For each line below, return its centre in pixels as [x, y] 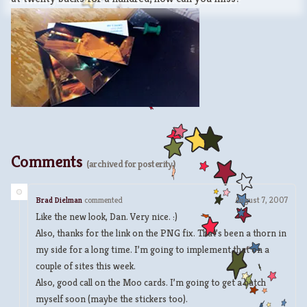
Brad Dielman [59, 199]
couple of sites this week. [86, 266]
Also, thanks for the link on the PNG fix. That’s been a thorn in [161, 233]
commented [103, 199]
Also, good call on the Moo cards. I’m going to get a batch [151, 282]
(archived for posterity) [131, 163]
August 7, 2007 [261, 199]
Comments [47, 161]
